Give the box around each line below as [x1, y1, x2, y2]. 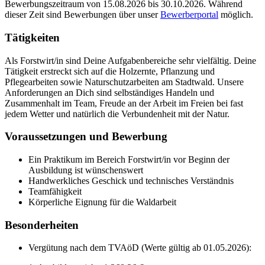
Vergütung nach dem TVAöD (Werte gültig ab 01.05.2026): [28, 243, 251, 253]
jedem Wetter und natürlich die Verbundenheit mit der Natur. [5, 108, 230, 119]
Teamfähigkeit [28, 186, 82, 196]
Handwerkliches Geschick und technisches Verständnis [28, 175, 234, 186]
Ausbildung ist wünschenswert [28, 164, 143, 175]
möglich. [218, 9, 253, 20]
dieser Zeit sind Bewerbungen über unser [5, 9, 160, 20]
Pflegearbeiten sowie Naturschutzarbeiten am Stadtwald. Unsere [5, 76, 244, 87]
